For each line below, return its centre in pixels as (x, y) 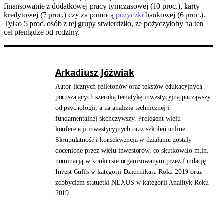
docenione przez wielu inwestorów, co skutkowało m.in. (132, 151)
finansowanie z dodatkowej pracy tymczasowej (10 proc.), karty (102, 6)
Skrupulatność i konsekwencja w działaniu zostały (124, 140)
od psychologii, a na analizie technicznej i (112, 108)
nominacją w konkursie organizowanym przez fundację (131, 161)
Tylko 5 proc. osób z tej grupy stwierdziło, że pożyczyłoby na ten (104, 24)
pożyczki (130, 15)
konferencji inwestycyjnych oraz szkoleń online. (121, 129)
